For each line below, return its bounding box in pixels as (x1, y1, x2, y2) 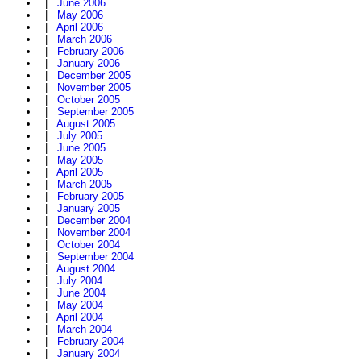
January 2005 (57, 202, 120, 215)
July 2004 (57, 275, 102, 288)
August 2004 (56, 263, 115, 276)
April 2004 (56, 311, 103, 324)
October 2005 (57, 93, 120, 106)
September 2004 (57, 251, 134, 263)
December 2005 (57, 69, 131, 82)
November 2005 (57, 81, 131, 94)
